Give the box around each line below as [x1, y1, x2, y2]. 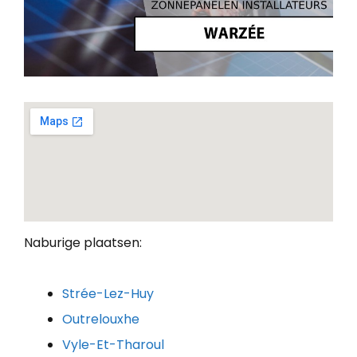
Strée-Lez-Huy [62, 284, 154, 304]
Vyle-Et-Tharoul [62, 335, 164, 355]
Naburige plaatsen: [24, 233, 142, 253]
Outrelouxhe [62, 310, 139, 329]
